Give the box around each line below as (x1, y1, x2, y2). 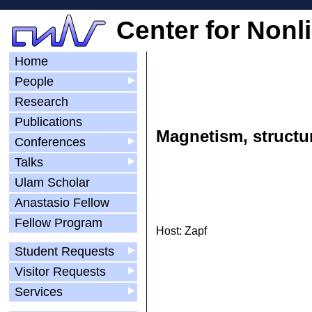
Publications (11, 115, 86, 129)
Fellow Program (11, 216, 106, 230)
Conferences (11, 135, 89, 149)
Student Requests (11, 244, 135, 258)
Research (11, 95, 72, 109)
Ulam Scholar (11, 175, 93, 189)
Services (11, 285, 66, 299)
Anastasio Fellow (11, 196, 113, 210)
